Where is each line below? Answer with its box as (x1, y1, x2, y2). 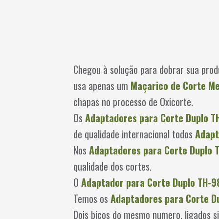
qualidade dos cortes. (73, 159, 152, 174)
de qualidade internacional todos (73, 127, 195, 141)
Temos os (73, 191, 110, 206)
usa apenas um (73, 78, 131, 93)
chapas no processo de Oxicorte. (73, 94, 193, 109)
